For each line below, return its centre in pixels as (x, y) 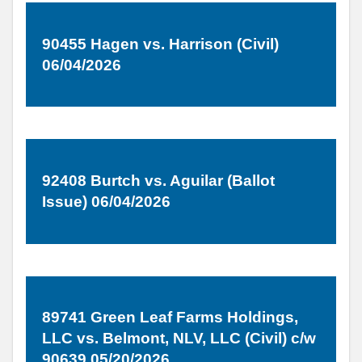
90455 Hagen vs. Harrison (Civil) (160, 44)
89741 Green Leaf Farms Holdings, (170, 318)
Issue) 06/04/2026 (106, 201)
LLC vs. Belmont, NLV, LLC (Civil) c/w (179, 339)
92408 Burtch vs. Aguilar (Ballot (158, 180)
